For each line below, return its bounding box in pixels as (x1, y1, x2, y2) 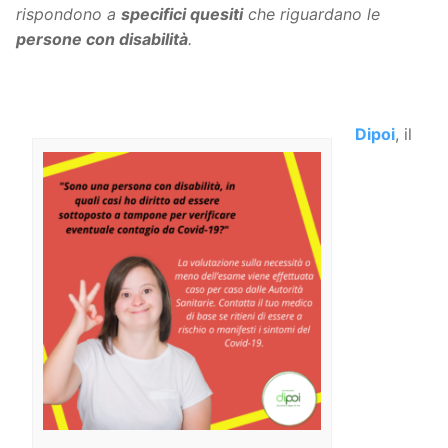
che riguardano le (243, 4, 380, 25)
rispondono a (16, 4, 121, 25)
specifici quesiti (121, 4, 243, 25)
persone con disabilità (16, 29, 188, 50)
